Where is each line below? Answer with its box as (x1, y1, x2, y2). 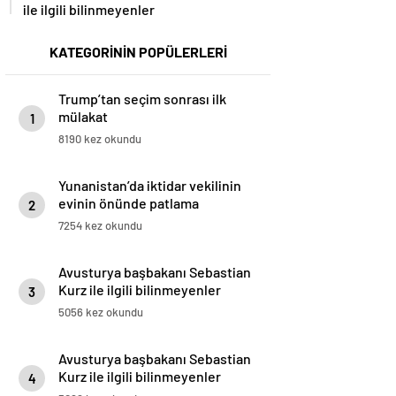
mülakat (58, 108, 108, 126)
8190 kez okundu (58, 132, 141, 147)
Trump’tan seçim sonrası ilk (58, 90, 226, 108)
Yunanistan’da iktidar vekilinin (58, 177, 241, 194)
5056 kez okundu (58, 305, 143, 320)
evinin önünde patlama (58, 194, 199, 212)
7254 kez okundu (58, 218, 142, 233)
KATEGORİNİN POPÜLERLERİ (49, 43, 227, 61)
